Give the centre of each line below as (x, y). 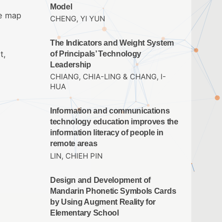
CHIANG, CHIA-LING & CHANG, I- (108, 77)
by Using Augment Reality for (103, 202)
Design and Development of (101, 180)
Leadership (71, 65)
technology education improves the (114, 122)
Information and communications (110, 111)
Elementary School (84, 213)
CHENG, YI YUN (78, 19)
